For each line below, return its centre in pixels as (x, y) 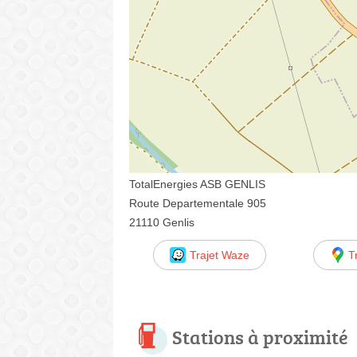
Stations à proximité (260, 337)
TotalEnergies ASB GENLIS (197, 184)
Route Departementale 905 (198, 203)
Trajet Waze (219, 255)
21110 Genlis (162, 222)
